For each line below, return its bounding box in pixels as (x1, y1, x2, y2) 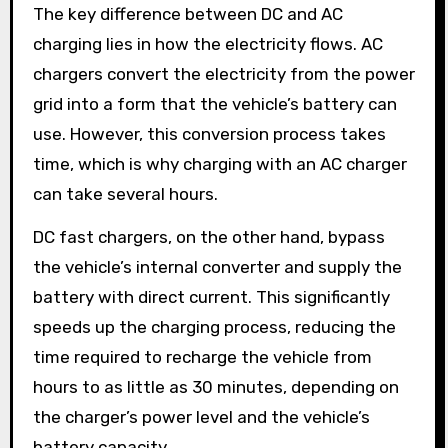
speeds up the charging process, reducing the (32, 317, 396, 337)
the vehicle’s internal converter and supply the (32, 257, 402, 277)
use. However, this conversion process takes (32, 124, 386, 144)
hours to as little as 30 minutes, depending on (32, 377, 399, 397)
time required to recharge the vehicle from (32, 347, 372, 367)
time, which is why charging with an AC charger (32, 154, 407, 174)
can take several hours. (32, 184, 218, 204)
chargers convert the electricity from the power (32, 64, 415, 84)
